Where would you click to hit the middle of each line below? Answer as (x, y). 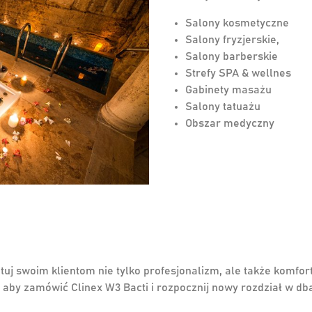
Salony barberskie (232, 57)
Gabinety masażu (228, 90)
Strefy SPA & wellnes (238, 73)
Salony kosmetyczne (237, 23)
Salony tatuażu (223, 107)
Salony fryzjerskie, (232, 40)
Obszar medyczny (230, 124)
